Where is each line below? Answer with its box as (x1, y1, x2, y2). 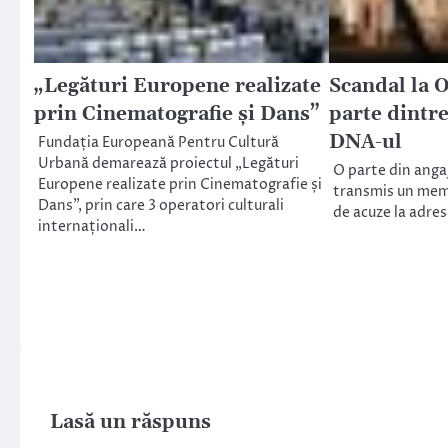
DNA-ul (328, 130, 402, 156)
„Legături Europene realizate (34, 74, 321, 100)
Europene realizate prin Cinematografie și (38, 175, 322, 196)
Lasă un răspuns (50, 411, 211, 435)
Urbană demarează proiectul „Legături (38, 154, 299, 175)
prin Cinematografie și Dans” (34, 102, 320, 128)
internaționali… (38, 217, 146, 238)
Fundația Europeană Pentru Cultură (38, 133, 279, 154)
